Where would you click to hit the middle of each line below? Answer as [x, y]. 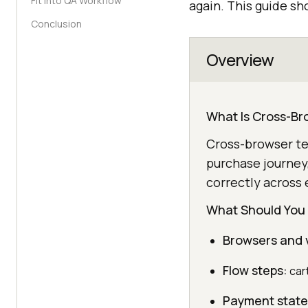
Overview [240, 59]
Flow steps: [255, 270]
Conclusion [56, 24]
